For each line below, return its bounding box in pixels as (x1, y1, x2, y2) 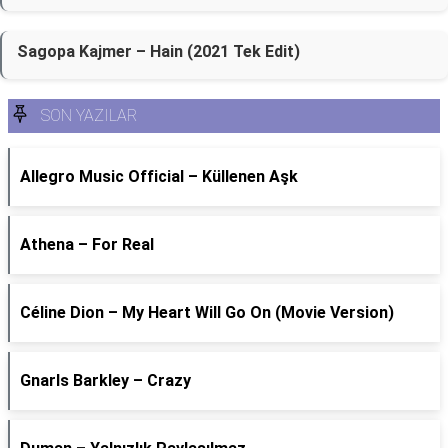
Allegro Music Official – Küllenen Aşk (20, 167, 298, 186)
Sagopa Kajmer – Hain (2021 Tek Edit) (17, 42, 300, 61)
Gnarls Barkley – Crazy (20, 371, 191, 390)
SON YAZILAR (41, 106, 137, 125)
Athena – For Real (20, 235, 154, 254)
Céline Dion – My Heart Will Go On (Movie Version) (20, 303, 394, 322)
